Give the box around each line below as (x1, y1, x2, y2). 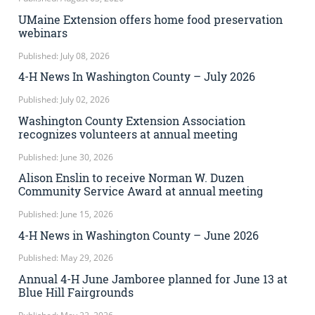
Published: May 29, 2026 (18, 252, 113, 264)
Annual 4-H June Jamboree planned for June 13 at (18, 271, 288, 287)
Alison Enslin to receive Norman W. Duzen (18, 170, 244, 186)
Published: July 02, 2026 (18, 94, 110, 106)
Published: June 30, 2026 (18, 150, 113, 163)
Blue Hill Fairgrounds (18, 285, 134, 300)
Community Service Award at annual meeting (18, 184, 263, 199)
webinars (18, 25, 67, 40)
